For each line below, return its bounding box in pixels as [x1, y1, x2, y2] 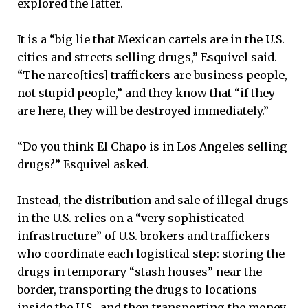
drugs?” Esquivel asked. [17, 157, 149, 172]
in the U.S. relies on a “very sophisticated [17, 211, 244, 225]
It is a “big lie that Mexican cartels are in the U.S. [17, 32, 285, 47]
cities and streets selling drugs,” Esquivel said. [17, 50, 277, 65]
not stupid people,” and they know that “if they [17, 86, 275, 100]
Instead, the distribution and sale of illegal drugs [17, 193, 289, 208]
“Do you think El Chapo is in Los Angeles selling [17, 140, 287, 154]
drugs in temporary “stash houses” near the [17, 265, 262, 279]
